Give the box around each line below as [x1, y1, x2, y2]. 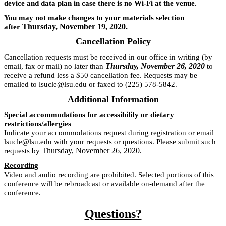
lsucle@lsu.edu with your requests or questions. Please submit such [4, 138, 216, 146]
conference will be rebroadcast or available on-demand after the [4, 180, 205, 188]
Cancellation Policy [75, 36, 151, 47]
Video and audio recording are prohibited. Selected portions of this [4, 171, 214, 179]
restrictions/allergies [4, 120, 73, 128]
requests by [4, 147, 42, 155]
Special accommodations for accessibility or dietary [4, 110, 174, 119]
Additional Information [67, 94, 159, 104]
